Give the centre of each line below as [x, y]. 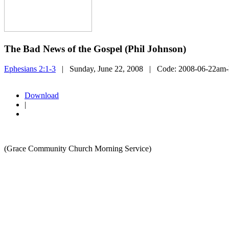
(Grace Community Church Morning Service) [78, 148]
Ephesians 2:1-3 [30, 68]
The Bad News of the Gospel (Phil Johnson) [95, 49]
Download [42, 95]
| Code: [161, 68]
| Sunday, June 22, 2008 [99, 68]
